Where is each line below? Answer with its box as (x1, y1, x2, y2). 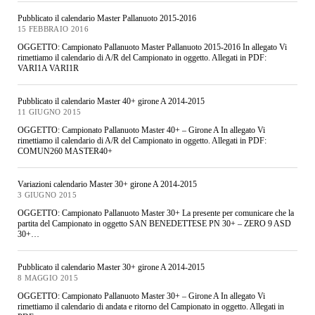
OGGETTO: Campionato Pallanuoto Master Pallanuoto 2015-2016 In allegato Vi (17, 41, 287, 52)
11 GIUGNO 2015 (17, 108, 82, 116)
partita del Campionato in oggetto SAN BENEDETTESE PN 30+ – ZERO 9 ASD (17, 218, 291, 229)
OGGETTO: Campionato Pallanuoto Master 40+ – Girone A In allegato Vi (17, 124, 265, 135)
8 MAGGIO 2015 (17, 274, 78, 282)
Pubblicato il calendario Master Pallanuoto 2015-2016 (17, 13, 196, 23)
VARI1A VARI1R (17, 63, 79, 73)
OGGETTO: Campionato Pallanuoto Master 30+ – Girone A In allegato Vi (17, 290, 265, 301)
